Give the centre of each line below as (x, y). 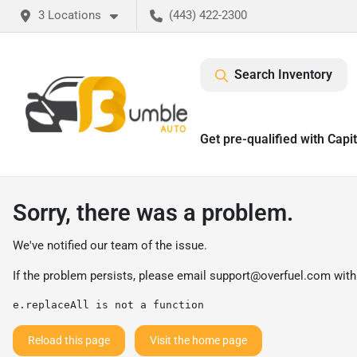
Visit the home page (198, 340)
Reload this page (69, 340)
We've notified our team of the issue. (110, 245)
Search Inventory (283, 75)
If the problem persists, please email (111, 276)
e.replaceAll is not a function (108, 305)
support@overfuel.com (270, 276)
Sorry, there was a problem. (153, 213)
